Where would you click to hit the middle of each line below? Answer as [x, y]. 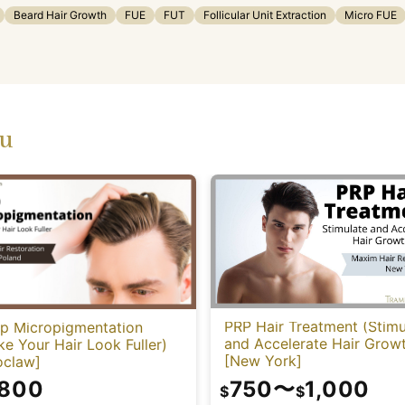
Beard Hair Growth [60, 14]
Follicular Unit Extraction [265, 14]
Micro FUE [371, 14]
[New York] [263, 361]
